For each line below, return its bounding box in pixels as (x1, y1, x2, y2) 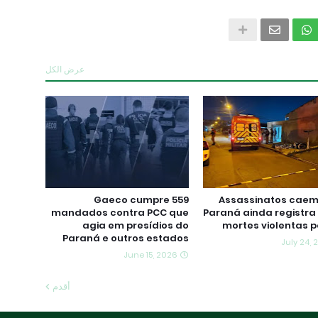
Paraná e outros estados (62, 231, 189, 245)
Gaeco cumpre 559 (93, 193, 189, 207)
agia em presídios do (82, 219, 189, 232)
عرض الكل (45, 63, 84, 75)
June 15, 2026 (123, 249, 177, 261)
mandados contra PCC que (50, 206, 189, 219)
